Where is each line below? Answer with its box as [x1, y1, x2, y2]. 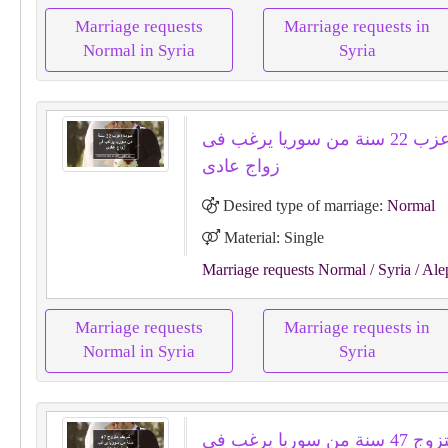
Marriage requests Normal [201, 261, 366, 278]
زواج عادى [201, 156, 280, 176]
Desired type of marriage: [218, 197, 387, 214]
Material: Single [219, 229, 324, 246]
